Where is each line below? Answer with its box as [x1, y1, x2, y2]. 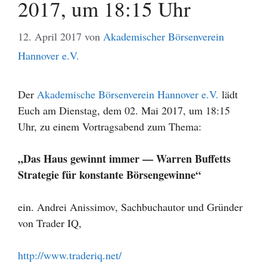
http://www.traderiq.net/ [18, 247, 122, 262]
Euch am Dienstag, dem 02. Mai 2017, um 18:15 [18, 103, 230, 117]
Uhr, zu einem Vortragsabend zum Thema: [18, 119, 201, 133]
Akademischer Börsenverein [103, 29, 224, 44]
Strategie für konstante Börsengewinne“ [18, 166, 201, 182]
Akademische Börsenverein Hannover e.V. [37, 86, 219, 101]
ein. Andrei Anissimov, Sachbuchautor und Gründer [18, 199, 243, 214]
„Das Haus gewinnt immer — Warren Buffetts [18, 150, 231, 166]
